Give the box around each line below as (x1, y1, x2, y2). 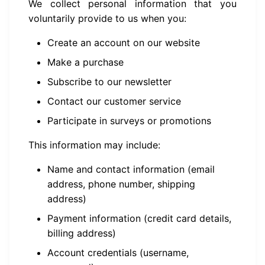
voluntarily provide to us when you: (28, 12, 186, 24)
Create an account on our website (47, 37, 200, 49)
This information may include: (28, 139, 160, 151)
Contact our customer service (47, 95, 181, 107)
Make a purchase (47, 56, 124, 68)
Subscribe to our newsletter (47, 76, 172, 88)
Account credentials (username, (47, 247, 189, 258)
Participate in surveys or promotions (47, 115, 211, 127)
